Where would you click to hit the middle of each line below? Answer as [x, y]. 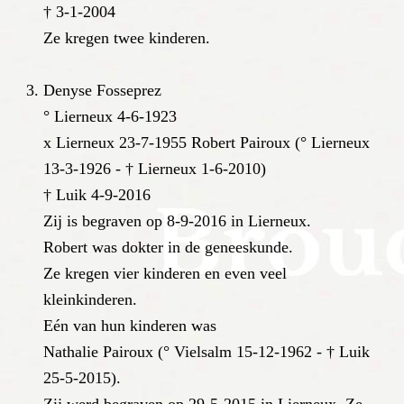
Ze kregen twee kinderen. [127, 38]
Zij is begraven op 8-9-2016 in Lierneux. [177, 221]
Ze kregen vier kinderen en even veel [165, 274]
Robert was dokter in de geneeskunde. [168, 248]
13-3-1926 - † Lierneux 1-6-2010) [155, 169]
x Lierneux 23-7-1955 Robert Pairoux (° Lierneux [207, 143]
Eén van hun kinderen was [130, 326]
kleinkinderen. [90, 300]
